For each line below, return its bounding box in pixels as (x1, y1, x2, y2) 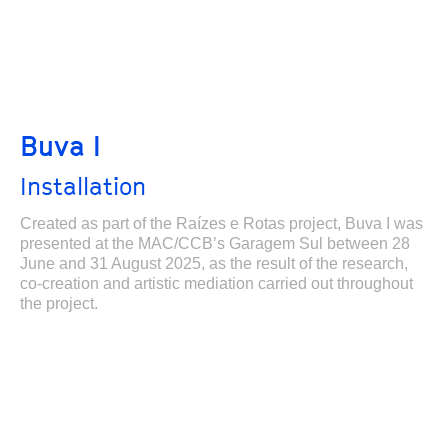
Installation (20, 172, 146, 200)
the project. (20, 295, 98, 312)
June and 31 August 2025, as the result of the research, (20, 255, 408, 272)
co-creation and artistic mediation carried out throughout (20, 275, 413, 292)
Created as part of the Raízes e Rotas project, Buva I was (20, 215, 423, 232)
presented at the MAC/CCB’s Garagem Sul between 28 (20, 235, 410, 252)
